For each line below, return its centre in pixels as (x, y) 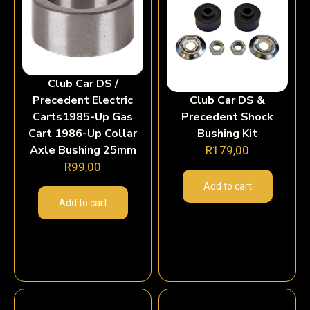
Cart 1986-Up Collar (83, 134)
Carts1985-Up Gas (83, 117)
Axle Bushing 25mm (83, 151)
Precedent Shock (227, 117)
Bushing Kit (227, 134)
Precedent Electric (83, 101)
